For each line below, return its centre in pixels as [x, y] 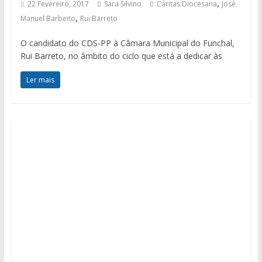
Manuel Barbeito [48, 19]
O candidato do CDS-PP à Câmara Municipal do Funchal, [127, 43]
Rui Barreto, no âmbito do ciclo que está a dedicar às [121, 56]
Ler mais [40, 80]
